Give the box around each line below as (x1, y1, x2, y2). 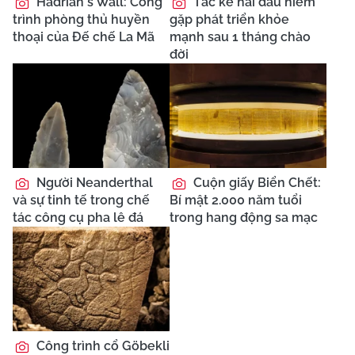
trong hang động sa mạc (170, 209, 318, 225)
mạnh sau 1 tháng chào (170, 29, 311, 44)
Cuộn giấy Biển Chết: (190, 174, 321, 190)
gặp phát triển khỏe (170, 11, 289, 27)
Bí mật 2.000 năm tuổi (170, 192, 302, 208)
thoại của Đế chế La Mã (13, 29, 155, 44)
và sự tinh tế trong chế (13, 192, 150, 208)
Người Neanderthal (33, 174, 153, 190)
